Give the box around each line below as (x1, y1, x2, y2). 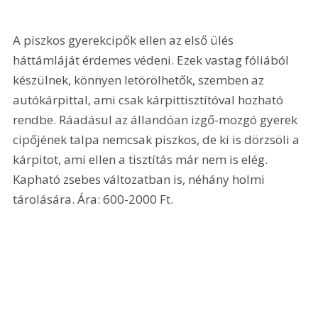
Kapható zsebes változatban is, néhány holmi (13, 170, 268, 187)
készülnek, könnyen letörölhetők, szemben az (13, 71, 268, 88)
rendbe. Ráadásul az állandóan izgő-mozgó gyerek (13, 111, 301, 128)
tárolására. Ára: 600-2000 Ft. (13, 190, 177, 207)
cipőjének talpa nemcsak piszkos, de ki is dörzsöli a (13, 131, 303, 148)
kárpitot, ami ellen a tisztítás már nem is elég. (13, 150, 271, 168)
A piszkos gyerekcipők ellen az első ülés (13, 31, 237, 48)
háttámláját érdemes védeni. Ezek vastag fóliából (13, 51, 292, 68)
